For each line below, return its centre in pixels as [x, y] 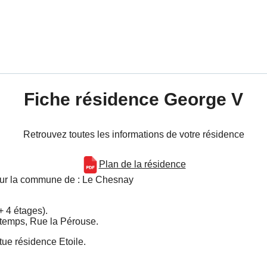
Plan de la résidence [142, 164]
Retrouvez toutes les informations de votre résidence [133, 135]
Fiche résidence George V [133, 100]
